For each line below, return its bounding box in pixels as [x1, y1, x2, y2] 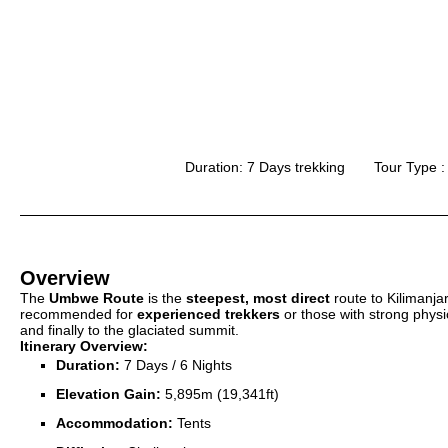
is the [144, 290, 186, 306]
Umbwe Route [49, 290, 144, 306]
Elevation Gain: [56, 386, 161, 402]
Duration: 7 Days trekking [184, 159, 345, 175]
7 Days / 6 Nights [120, 357, 232, 373]
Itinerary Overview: [20, 338, 148, 354]
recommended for [20, 306, 137, 322]
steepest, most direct [186, 290, 330, 306]
